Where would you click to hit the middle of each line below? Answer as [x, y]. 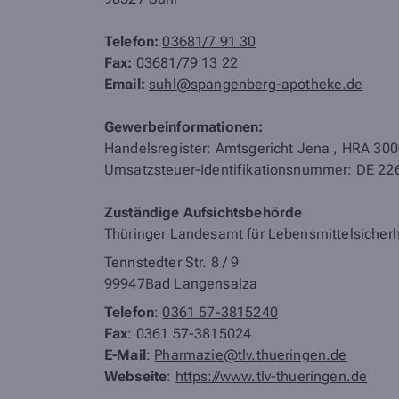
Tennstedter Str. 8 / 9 [172, 262]
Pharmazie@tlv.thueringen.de [251, 355]
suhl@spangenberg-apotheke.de [256, 84]
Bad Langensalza [201, 284]
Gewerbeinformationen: [184, 127]
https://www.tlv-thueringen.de [271, 376]
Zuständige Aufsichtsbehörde [204, 212]
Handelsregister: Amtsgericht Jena [219, 148]
